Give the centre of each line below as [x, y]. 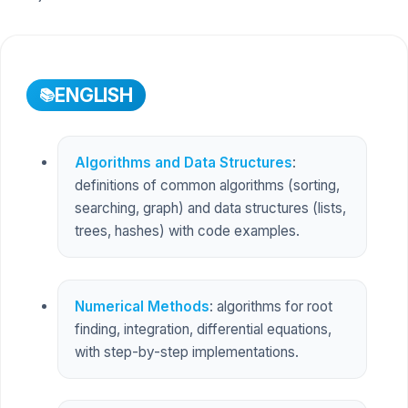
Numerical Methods [142, 306]
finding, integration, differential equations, [203, 329]
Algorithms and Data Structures [183, 163]
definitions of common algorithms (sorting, [207, 186]
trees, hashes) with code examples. [187, 231]
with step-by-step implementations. [186, 352]
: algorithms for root [270, 306]
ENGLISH [94, 95]
